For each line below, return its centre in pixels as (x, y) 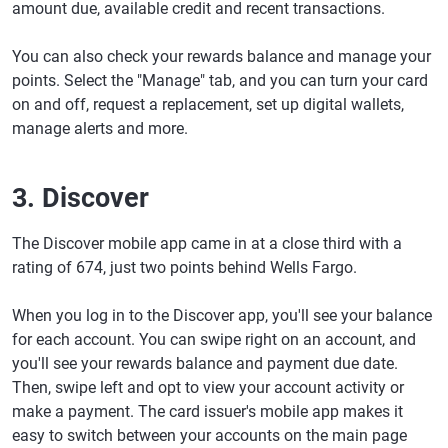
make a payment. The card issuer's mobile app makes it (207, 411)
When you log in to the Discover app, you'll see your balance (222, 315)
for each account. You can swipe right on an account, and (214, 339)
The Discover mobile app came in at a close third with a (207, 243)
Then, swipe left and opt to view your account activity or (208, 387)
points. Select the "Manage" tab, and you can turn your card (220, 80)
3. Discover (80, 197)
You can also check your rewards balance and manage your (221, 56)
